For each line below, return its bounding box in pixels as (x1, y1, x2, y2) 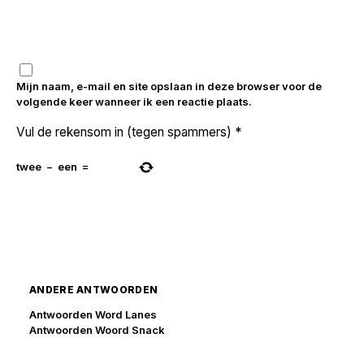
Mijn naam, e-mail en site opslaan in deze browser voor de (16, 80, 322, 93)
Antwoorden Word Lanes (29, 307, 157, 321)
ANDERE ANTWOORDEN (29, 283, 158, 296)
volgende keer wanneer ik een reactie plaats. (16, 95, 252, 109)
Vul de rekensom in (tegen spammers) (16, 123, 232, 140)
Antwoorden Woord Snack (29, 323, 165, 336)
